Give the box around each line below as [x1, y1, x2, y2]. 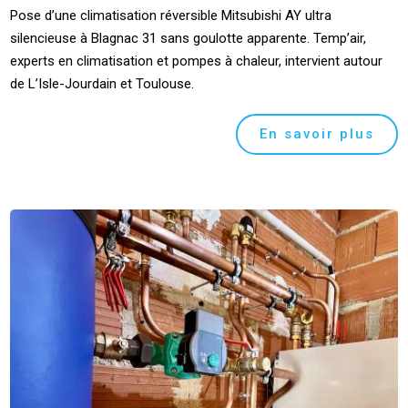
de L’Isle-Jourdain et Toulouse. [10, 76, 195, 93]
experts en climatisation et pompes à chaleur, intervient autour [10, 53, 383, 70]
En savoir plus [259, 126, 374, 143]
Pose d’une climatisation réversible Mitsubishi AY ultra [10, 7, 332, 25]
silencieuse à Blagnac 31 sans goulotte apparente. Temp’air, [10, 30, 367, 47]
